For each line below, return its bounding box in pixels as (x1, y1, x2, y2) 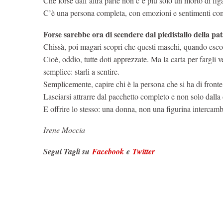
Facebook (92, 145, 126, 157)
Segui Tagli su (43, 145, 92, 157)
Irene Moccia (43, 124, 85, 135)
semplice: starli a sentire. (43, 66, 122, 77)
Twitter (132, 145, 157, 157)
